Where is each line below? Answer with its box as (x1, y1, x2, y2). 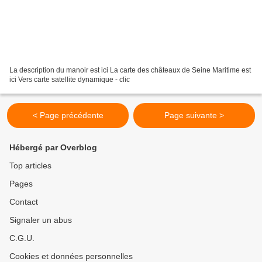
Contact (9, 197, 38, 206)
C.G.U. (9, 233, 35, 243)
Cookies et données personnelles (9, 251, 133, 261)
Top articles (9, 161, 51, 170)
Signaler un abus (9, 215, 72, 225)
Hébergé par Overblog (9, 143, 97, 152)
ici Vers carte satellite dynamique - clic (9, 75, 130, 84)
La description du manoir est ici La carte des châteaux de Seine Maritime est (9, 65, 251, 74)
